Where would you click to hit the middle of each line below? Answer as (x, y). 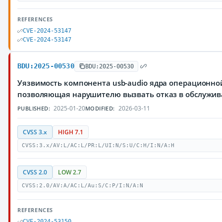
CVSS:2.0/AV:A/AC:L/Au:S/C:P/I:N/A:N (83, 186)
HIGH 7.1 (71, 132)
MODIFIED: (100, 108)
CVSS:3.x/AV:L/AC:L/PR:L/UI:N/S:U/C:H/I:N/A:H (98, 145)
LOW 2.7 (70, 172)
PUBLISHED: (34, 108)
